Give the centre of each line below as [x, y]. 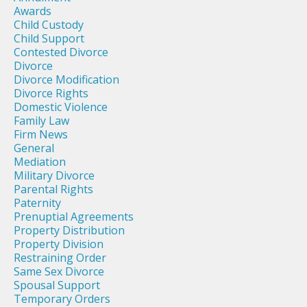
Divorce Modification [66, 80]
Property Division [59, 244]
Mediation [40, 162]
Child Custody [49, 25]
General [34, 148]
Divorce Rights [51, 94]
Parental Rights [53, 189]
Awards [33, 11]
